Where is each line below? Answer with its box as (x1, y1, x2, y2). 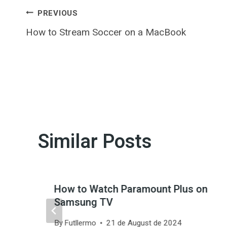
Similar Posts (38, 127, 152, 156)
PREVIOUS (37, 8, 78, 18)
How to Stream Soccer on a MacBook (26, 26, 186, 38)
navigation (25, 27, 115, 56)
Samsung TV (54, 195, 113, 210)
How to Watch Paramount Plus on (54, 181, 208, 197)
